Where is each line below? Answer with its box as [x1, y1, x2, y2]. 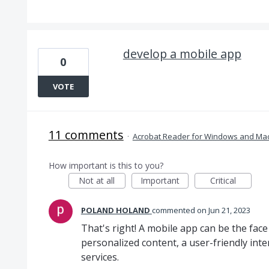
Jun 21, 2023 [208, 205, 250, 216]
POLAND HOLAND [80, 205, 150, 216]
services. [80, 250, 119, 264]
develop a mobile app [122, 46, 241, 62]
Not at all [79, 175, 115, 186]
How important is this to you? [48, 160, 163, 171]
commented [151, 205, 197, 216]
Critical [210, 175, 236, 186]
